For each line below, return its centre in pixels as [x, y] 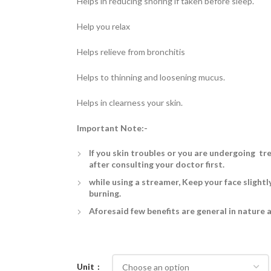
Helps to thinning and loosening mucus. [151, 77]
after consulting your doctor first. [157, 164]
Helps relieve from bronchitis [131, 52]
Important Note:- [112, 128]
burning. [105, 193]
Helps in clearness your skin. [130, 103]
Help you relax [103, 26]
